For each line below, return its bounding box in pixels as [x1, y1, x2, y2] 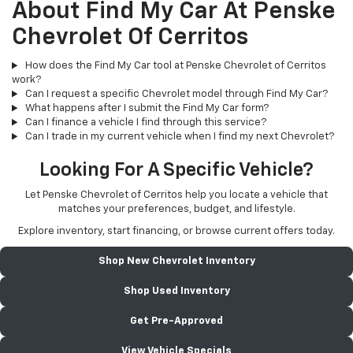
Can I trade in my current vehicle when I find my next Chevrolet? [22, 132, 334, 143]
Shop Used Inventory [123, 286, 230, 297]
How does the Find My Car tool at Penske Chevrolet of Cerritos [22, 61, 326, 72]
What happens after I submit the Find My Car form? [22, 103, 269, 114]
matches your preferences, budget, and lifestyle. [58, 204, 295, 215]
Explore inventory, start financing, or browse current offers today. [18, 226, 335, 237]
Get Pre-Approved [130, 316, 223, 327]
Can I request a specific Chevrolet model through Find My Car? [22, 89, 328, 100]
